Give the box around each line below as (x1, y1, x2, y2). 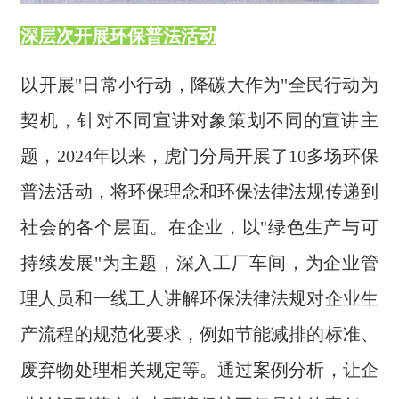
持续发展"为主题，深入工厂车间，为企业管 (20, 252, 379, 273)
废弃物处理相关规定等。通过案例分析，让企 (20, 359, 379, 379)
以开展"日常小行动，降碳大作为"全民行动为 (20, 74, 379, 94)
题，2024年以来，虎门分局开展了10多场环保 (20, 145, 379, 166)
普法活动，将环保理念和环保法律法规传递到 (20, 181, 379, 201)
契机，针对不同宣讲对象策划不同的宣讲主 (20, 110, 379, 130)
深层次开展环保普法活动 (20, 25, 217, 45)
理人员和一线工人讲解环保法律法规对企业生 (20, 288, 379, 308)
